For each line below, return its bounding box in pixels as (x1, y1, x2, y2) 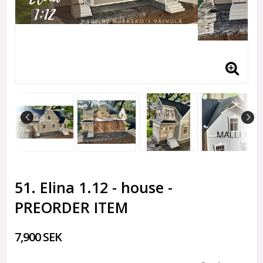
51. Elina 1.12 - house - (15, 177, 173, 198)
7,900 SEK (15, 229, 62, 245)
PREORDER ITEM (15, 197, 128, 218)
